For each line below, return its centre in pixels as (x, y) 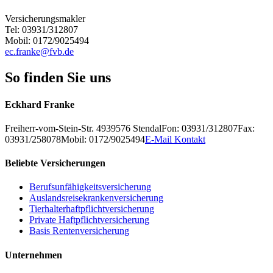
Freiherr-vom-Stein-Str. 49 (55, 128)
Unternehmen (34, 255)
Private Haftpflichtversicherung (89, 220)
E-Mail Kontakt (175, 139)
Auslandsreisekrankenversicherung (96, 198)
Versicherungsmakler (45, 19)
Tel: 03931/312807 (41, 30)
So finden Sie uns (58, 78)
